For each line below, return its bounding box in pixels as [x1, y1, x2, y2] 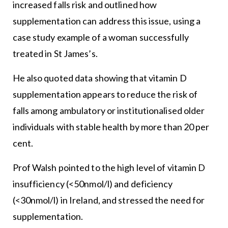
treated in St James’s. [12, 48, 98, 60]
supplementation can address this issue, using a [12, 15, 201, 27]
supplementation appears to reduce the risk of [12, 89, 198, 100]
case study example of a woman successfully [12, 32, 189, 43]
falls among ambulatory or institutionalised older [12, 105, 205, 117]
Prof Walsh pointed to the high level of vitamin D [12, 162, 206, 174]
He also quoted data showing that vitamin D [12, 72, 187, 84]
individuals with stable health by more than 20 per [12, 121, 210, 133]
